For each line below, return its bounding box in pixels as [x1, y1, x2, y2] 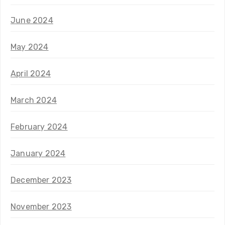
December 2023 [11, 175, 72, 185]
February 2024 [11, 122, 68, 132]
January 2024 [11, 148, 66, 158]
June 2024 [11, 15, 53, 25]
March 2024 [11, 95, 57, 105]
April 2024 [11, 68, 51, 78]
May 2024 [11, 42, 49, 52]
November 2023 [11, 201, 72, 211]
